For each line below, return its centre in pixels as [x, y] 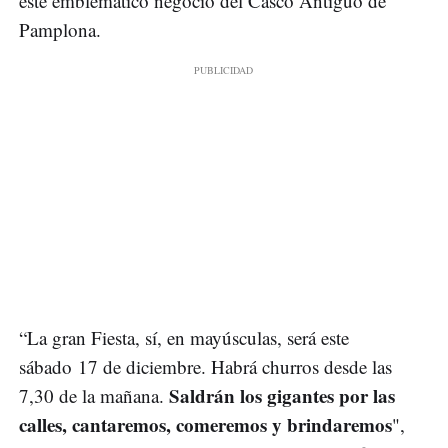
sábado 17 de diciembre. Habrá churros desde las [205, 366]
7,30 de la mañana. [91, 395]
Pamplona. [60, 29]
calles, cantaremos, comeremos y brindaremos [205, 424]
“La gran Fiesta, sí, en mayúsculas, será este [184, 337]
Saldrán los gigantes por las [279, 395]
